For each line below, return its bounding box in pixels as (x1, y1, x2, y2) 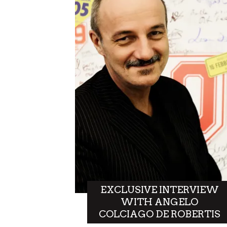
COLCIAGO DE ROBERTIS (98, 208, 220, 220)
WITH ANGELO (121, 196, 199, 208)
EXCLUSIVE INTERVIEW (100, 183, 219, 196)
